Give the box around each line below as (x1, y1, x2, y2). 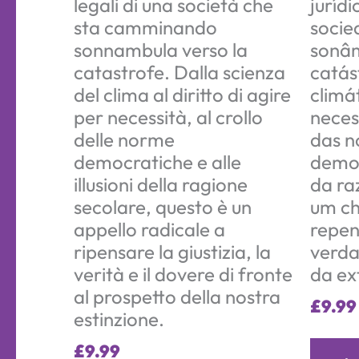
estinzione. (74, 306, 164, 331)
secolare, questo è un (74, 194, 252, 219)
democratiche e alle (74, 149, 241, 174)
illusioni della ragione (74, 171, 248, 196)
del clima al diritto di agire (74, 82, 291, 107)
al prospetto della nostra (74, 284, 280, 309)
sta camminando (74, 14, 217, 39)
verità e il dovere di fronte (74, 261, 292, 286)
